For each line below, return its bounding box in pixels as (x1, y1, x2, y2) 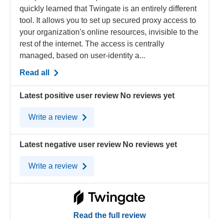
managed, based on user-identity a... (20, 51, 146, 60)
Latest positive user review (20, 91, 119, 100)
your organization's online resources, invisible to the (20, 27, 199, 36)
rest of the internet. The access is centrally (20, 39, 165, 48)
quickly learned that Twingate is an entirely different (20, 4, 197, 13)
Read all (20, 68, 52, 77)
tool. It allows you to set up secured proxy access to (20, 16, 197, 24)
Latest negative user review (20, 140, 121, 149)
